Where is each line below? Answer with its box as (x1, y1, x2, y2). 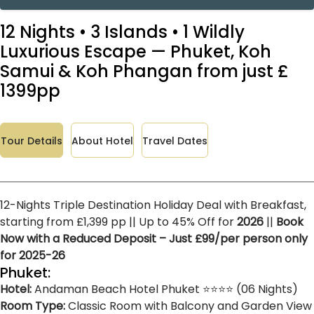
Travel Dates (142, 133, 207, 148)
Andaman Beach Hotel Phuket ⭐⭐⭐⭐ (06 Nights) (32, 280, 298, 297)
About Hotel (71, 133, 133, 148)
